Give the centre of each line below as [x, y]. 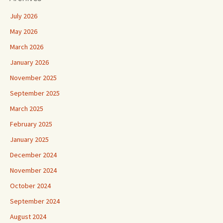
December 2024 [33, 155]
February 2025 [31, 124]
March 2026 [27, 47]
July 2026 [24, 16]
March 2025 [27, 109]
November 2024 [33, 170]
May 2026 [24, 31]
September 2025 [35, 93]
